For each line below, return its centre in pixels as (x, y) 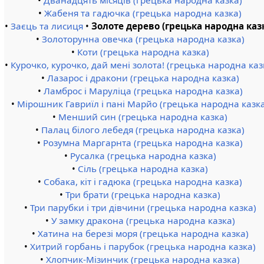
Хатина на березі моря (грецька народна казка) (143, 234)
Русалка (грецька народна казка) (143, 156)
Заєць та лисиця (47, 26)
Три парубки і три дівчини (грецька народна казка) (143, 208)
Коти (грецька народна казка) (143, 52)
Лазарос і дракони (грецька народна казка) (143, 78)
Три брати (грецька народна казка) (143, 195)
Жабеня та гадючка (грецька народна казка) (143, 13)
